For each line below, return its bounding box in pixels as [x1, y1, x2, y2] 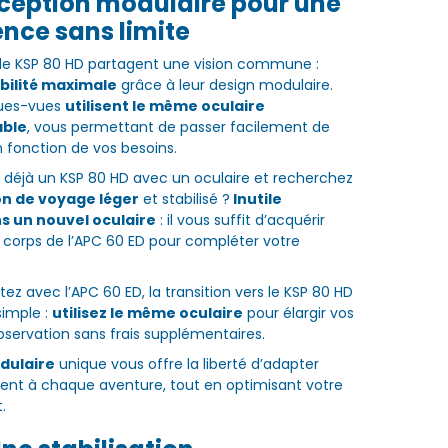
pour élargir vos [242, 303, 354, 324]
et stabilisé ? [138, 189, 230, 210]
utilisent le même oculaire [64, 96, 265, 117]
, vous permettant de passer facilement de [26, 117, 330, 138]
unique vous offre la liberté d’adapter [54, 354, 319, 375]
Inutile [229, 189, 282, 210]
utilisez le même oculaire [51, 303, 243, 324]
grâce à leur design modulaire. [116, 75, 333, 96]
